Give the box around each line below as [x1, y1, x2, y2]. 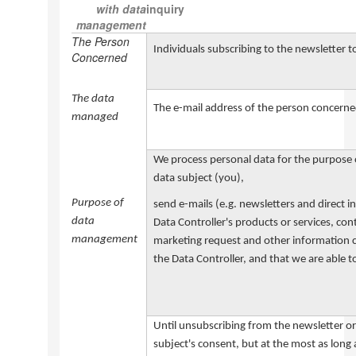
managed [72, 111, 118, 123]
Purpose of [72, 197, 124, 209]
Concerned [72, 49, 127, 65]
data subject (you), [153, 172, 244, 184]
